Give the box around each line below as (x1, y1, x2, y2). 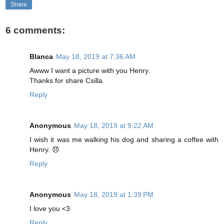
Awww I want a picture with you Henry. (29, 66, 150, 74)
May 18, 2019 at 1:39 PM (74, 190, 153, 198)
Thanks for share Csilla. (29, 76, 104, 84)
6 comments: (5, 25, 65, 36)
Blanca (29, 52, 53, 60)
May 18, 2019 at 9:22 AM (74, 121, 153, 129)
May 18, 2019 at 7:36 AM (56, 52, 135, 60)
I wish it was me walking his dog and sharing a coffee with (29, 135, 218, 143)
